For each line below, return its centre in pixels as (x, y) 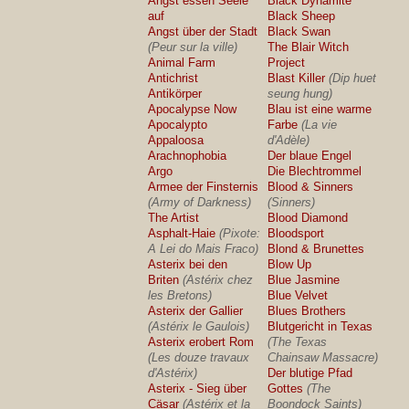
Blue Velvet (298, 295)
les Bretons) (180, 295)
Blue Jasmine (304, 280)
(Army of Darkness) (200, 202)
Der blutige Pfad (310, 373)
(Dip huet (353, 78)
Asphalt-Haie (182, 233)
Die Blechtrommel (315, 171)
